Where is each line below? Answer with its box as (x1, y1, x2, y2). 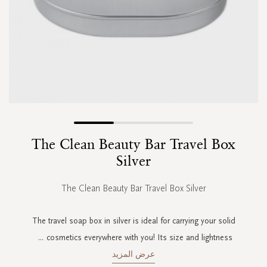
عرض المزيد (112, 249, 155, 259)
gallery (237, 207, 259, 218)
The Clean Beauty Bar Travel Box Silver (61, 182, 206, 194)
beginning (226, 159, 259, 170)
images (234, 195, 259, 206)
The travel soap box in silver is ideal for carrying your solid (32, 215, 235, 226)
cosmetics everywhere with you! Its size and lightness (46, 232, 232, 243)
